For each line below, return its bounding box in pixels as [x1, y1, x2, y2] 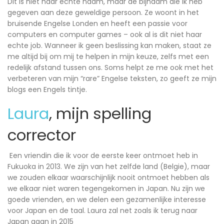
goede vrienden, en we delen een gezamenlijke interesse [7, 194, 206, 205]
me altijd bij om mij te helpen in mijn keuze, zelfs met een [7, 51, 209, 62]
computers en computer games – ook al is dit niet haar [7, 29, 202, 40]
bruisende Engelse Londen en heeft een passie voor [7, 18, 187, 29]
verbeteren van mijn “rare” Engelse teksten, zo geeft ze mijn [7, 73, 216, 84]
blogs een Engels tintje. [7, 84, 87, 95]
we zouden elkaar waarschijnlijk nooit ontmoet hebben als [7, 172, 209, 183]
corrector [7, 124, 76, 146]
